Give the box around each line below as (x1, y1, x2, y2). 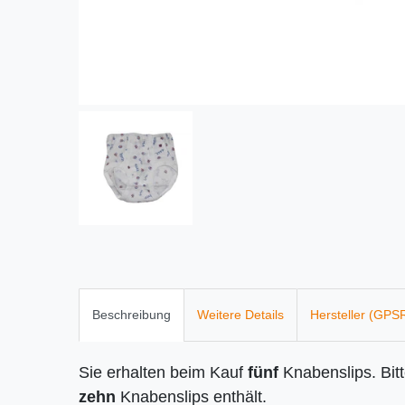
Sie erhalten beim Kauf (79, 363, 248, 382)
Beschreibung (92, 307, 171, 323)
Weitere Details (197, 307, 284, 323)
